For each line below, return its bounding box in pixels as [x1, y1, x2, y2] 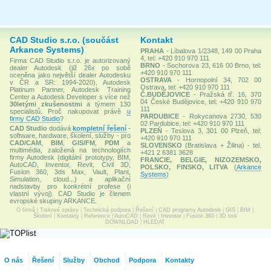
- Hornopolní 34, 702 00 [172, 76, 261, 83]
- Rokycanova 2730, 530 [179, 113, 261, 120]
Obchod [94, 256, 120, 264]
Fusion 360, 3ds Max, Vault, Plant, [10, 168, 131, 175]
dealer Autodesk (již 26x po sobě [10, 64, 131, 71]
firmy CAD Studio [10, 115, 60, 122]
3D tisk [218, 213, 237, 219]
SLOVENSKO [140, 142, 183, 149]
